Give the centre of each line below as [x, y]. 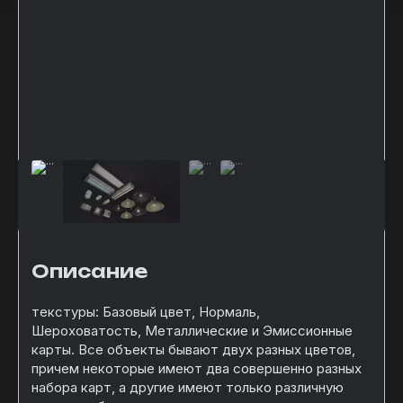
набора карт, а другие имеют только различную [188, 387]
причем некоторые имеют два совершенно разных [197, 368]
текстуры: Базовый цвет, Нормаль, [146, 312]
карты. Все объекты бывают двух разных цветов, [193, 349]
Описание [90, 271]
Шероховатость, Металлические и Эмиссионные [192, 331]
